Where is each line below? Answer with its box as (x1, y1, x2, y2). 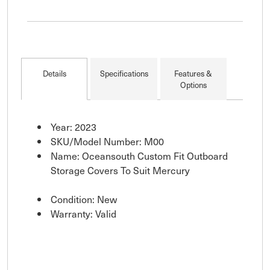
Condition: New (51, 192, 117, 207)
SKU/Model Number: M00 (51, 134, 164, 149)
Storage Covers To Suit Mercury (51, 163, 190, 178)
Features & (174, 67, 213, 80)
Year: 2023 (51, 119, 96, 134)
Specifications (99, 67, 148, 80)
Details (42, 67, 66, 80)
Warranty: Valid (51, 206, 116, 221)
